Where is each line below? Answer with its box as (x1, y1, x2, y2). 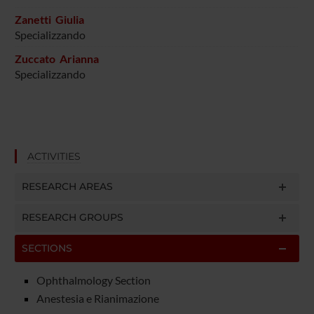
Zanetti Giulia (14, 13, 84, 27)
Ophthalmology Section (36, 273, 151, 287)
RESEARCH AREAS (21, 179, 113, 193)
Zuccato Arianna (14, 52, 99, 66)
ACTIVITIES (27, 149, 81, 163)
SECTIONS (21, 241, 72, 254)
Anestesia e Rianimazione (36, 292, 159, 306)
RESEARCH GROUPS (21, 210, 123, 224)
